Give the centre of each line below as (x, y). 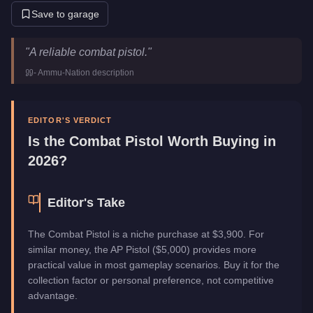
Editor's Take (86, 202)
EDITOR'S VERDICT (70, 120)
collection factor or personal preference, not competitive (151, 280)
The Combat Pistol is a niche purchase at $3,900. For (146, 234)
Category (46, 81)
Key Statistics (115, 45)
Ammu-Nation (64, 72)
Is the (49, 141)
